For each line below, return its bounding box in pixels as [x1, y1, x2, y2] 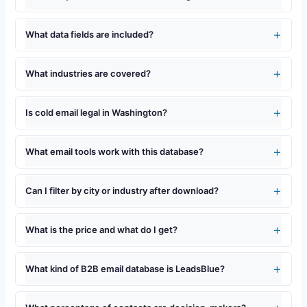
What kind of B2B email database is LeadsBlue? [25, 262, 225, 274]
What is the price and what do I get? [25, 223, 177, 235]
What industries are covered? [25, 67, 151, 79]
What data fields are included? [25, 28, 153, 40]
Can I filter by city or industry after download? [25, 184, 219, 196]
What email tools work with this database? [25, 145, 204, 157]
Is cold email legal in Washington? [25, 106, 167, 118]
